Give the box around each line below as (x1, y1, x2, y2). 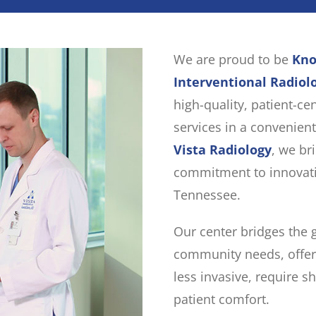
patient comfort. (173, 291, 269, 308)
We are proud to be (173, 51, 292, 68)
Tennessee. (173, 186, 241, 203)
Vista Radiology (173, 141, 272, 158)
